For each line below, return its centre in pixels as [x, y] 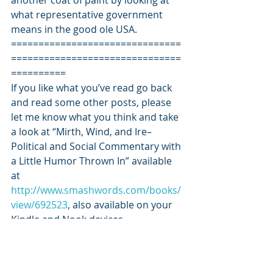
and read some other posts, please [92, 102]
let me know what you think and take [96, 117]
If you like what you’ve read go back [93, 88]
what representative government [88, 15]
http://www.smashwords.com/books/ [96, 190]
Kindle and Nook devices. [68, 219]
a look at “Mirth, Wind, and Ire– [81, 132]
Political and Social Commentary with [97, 146]
